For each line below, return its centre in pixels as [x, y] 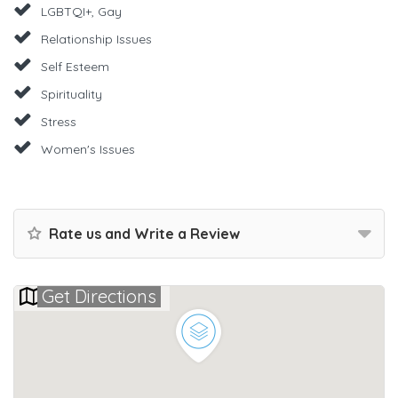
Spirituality [72, 94]
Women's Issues [88, 149]
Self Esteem [75, 66]
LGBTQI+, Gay [81, 11]
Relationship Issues [96, 39]
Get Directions [99, 296]
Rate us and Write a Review [143, 233]
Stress [59, 121]
